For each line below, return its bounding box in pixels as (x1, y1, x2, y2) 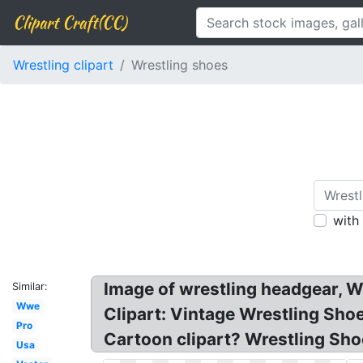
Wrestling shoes (131, 57, 228, 73)
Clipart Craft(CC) (13, 11, 126, 34)
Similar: (12, 280, 48, 293)
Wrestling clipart (13, 57, 113, 73)
